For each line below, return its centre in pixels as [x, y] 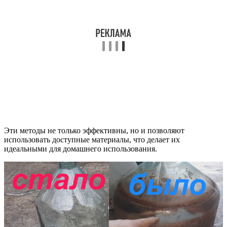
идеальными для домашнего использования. [81, 148]
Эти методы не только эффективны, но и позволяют [94, 130]
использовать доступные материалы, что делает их [92, 139]
